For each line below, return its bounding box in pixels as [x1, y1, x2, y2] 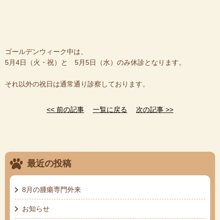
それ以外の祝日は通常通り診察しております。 [5, 80, 149, 88]
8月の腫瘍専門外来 [22, 185, 81, 193]
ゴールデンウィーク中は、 [5, 47, 87, 55]
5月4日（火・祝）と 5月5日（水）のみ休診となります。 [5, 58, 186, 66]
